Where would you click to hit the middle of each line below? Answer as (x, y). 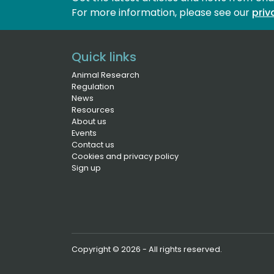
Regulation (93, 87)
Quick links (104, 57)
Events (84, 133)
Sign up (86, 168)
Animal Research (106, 75)
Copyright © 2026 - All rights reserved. (147, 250)
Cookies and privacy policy (125, 157)
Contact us (93, 145)
